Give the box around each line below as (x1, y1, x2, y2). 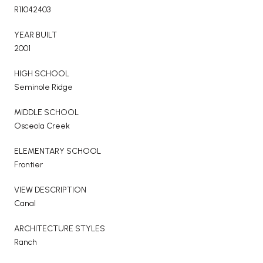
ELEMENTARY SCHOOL (14, 146, 101, 156)
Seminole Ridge (14, 82, 73, 92)
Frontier (14, 159, 43, 170)
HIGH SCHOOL (14, 68, 69, 79)
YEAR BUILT (14, 29, 57, 40)
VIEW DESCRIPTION (14, 184, 86, 195)
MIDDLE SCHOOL (14, 107, 79, 117)
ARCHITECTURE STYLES (14, 223, 105, 234)
